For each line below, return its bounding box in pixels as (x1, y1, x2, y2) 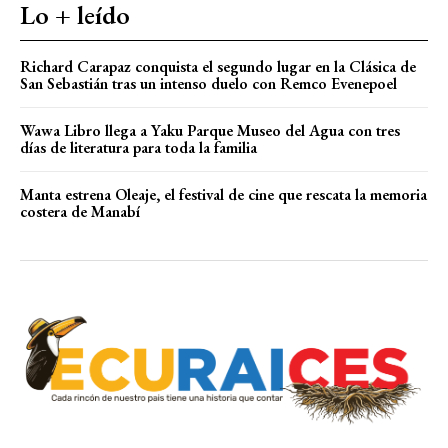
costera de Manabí (20, 200, 140, 222)
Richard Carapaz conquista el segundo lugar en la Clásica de (20, 55, 416, 77)
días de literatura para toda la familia (20, 136, 257, 158)
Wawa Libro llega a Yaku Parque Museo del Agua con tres (20, 119, 400, 141)
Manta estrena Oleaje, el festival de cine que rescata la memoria (20, 183, 427, 205)
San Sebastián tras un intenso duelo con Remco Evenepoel (20, 72, 397, 94)
